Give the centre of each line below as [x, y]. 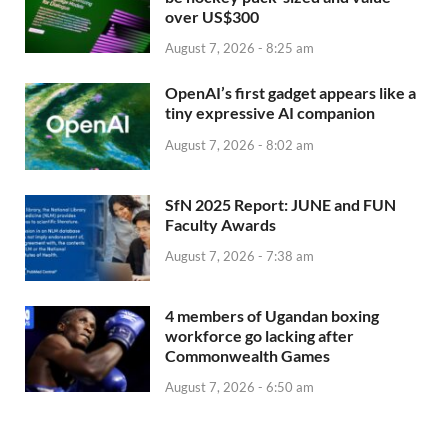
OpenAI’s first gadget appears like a [290, 93]
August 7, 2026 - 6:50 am [239, 387]
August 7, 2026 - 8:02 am [239, 145]
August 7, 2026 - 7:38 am [239, 256]
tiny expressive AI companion [270, 113]
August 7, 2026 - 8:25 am [239, 48]
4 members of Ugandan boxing [272, 315]
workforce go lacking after [259, 335]
